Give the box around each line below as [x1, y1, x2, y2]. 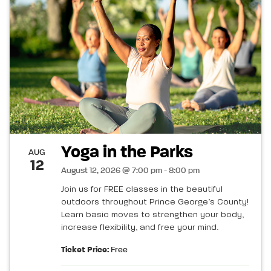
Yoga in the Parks [61, 144, 193, 162]
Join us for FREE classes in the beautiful [61, 185, 223, 194]
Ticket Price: [61, 246, 109, 255]
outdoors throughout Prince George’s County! [61, 198, 249, 207]
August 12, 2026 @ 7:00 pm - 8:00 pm [61, 166, 200, 175]
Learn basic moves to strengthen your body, [61, 211, 244, 220]
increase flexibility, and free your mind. [61, 223, 218, 232]
